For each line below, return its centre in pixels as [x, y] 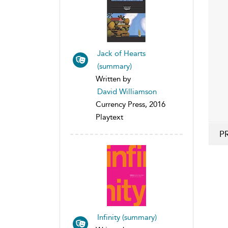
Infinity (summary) [127, 217]
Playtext [109, 117]
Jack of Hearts [121, 53]
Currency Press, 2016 [131, 104]
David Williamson [127, 91]
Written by [113, 79]
